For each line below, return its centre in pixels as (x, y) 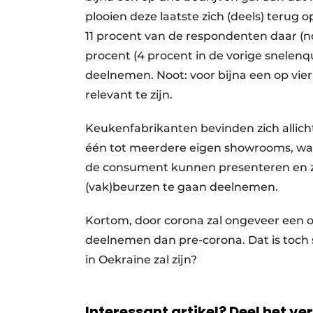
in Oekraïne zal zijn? (147, 260)
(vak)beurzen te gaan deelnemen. (182, 187)
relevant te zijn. (129, 95)
